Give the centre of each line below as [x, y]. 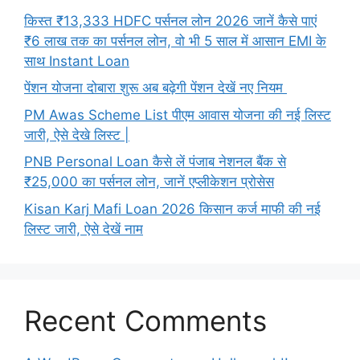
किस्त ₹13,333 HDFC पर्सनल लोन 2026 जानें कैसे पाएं [170, 20]
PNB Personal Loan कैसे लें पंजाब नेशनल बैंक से [155, 162]
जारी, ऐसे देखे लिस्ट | [77, 135]
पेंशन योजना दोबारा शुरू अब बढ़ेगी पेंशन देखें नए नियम [155, 88]
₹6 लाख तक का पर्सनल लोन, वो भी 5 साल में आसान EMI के [175, 41]
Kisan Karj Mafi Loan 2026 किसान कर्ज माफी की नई [172, 209]
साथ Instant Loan [77, 61]
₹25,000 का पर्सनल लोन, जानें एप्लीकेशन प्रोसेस [149, 182]
